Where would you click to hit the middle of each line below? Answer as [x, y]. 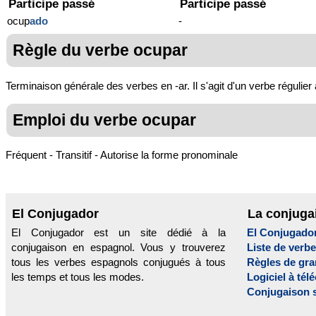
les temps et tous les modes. [78, 277]
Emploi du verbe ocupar [104, 120]
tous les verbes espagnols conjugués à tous [119, 262]
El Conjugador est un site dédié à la [119, 233]
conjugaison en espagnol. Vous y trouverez [119, 248]
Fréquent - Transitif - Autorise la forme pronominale [122, 155]
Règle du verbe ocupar [100, 50]
